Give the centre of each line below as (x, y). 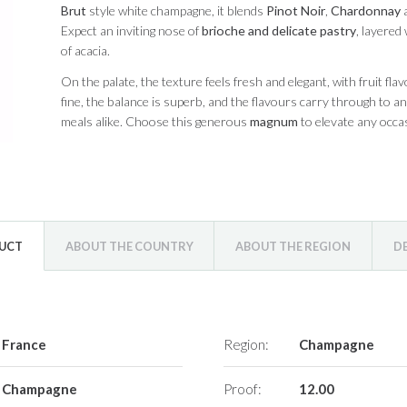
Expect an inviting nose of (131, 31)
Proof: (243, 389)
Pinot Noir (295, 11)
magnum (273, 122)
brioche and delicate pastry (278, 31)
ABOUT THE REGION (293, 246)
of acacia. (85, 51)
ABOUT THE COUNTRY (129, 246)
